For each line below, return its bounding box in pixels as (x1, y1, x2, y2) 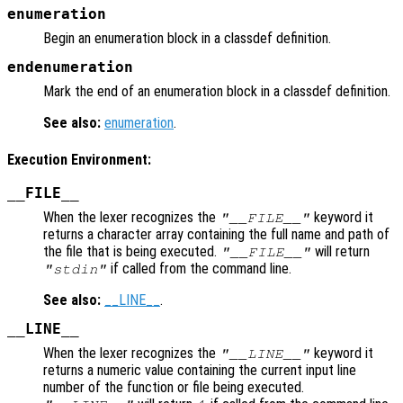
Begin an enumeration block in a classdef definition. (43, 30, 331, 48)
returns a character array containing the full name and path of (43, 225, 390, 243)
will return (311, 242, 371, 260)
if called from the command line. (107, 259, 292, 277)
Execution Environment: (7, 150, 151, 168)
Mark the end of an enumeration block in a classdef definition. (43, 83, 390, 101)
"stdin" (43, 261, 107, 276)
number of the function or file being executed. (43, 378, 304, 396)
